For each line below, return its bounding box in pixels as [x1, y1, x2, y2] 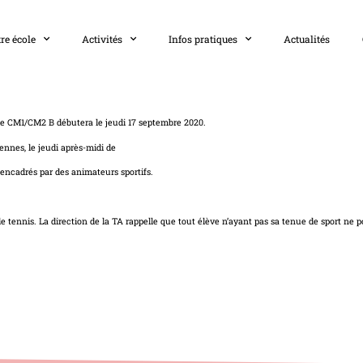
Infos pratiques [169, 32, 237, 45]
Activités [82, 32, 122, 45]
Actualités [284, 32, 330, 45]
